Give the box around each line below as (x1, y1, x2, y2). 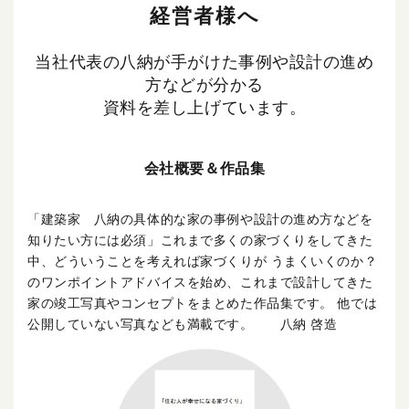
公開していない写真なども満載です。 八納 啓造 (27, 317, 338, 331)
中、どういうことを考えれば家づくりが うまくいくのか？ (27, 254, 378, 268)
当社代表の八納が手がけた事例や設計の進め (35, 53, 374, 71)
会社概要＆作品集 (143, 161, 266, 176)
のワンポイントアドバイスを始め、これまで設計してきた (27, 275, 373, 289)
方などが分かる (145, 76, 264, 94)
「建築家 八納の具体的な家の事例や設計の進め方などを (27, 212, 373, 226)
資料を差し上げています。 (102, 99, 307, 117)
